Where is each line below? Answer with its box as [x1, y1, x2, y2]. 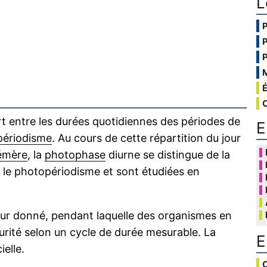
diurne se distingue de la [105, 148, 230, 162]
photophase [45, 148, 105, 162]
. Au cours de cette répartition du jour [52, 132, 241, 145]
